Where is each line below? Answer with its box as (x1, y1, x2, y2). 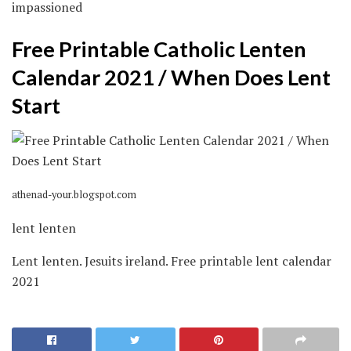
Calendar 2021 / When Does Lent (12, 63, 331, 90)
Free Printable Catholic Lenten (12, 35, 306, 62)
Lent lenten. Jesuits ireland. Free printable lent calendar (12, 252, 331, 270)
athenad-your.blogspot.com (12, 188, 136, 202)
